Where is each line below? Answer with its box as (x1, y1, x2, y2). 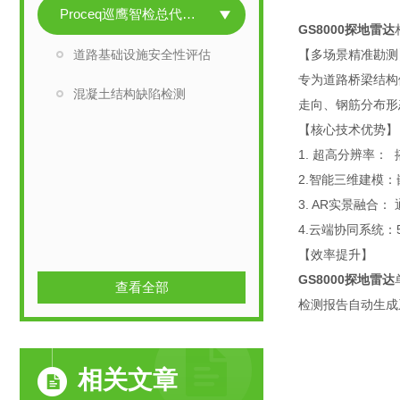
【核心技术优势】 (298, 122, 398, 137)
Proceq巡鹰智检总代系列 (182, 6, 196, 21)
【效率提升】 (298, 247, 373, 262)
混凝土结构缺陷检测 (73, 87, 186, 101)
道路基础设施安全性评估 (73, 47, 211, 62)
